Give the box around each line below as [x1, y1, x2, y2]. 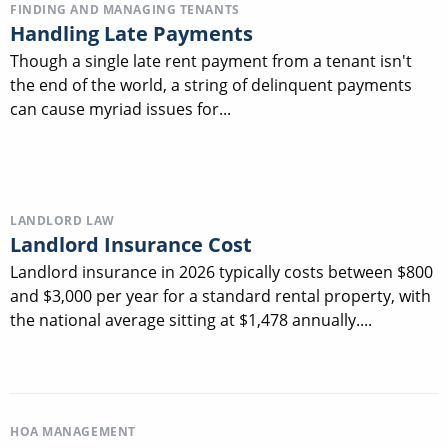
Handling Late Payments [10, 19, 253, 47]
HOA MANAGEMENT [10, 423, 136, 441]
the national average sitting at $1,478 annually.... [10, 308, 372, 331]
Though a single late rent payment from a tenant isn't [10, 49, 412, 72]
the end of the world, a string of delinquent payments [10, 73, 412, 96]
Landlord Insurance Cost [10, 230, 252, 258]
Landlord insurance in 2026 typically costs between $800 [10, 260, 433, 283]
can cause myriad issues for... [10, 97, 231, 120]
